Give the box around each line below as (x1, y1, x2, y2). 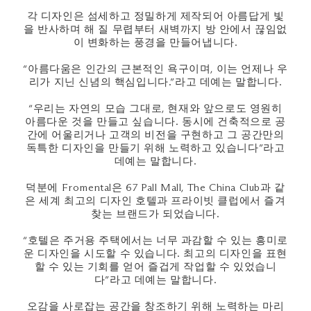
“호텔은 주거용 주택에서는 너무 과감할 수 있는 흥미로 (23, 235, 289, 246)
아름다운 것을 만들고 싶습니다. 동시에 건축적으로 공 (25, 116, 286, 127)
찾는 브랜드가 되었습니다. (91, 208, 220, 219)
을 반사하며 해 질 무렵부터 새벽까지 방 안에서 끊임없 (24, 24, 287, 35)
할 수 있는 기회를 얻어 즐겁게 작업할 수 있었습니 (34, 261, 277, 272)
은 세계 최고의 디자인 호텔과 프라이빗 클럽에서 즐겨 (25, 195, 286, 206)
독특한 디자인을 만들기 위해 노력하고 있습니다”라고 (26, 142, 285, 153)
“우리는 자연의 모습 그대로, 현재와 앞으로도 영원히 (28, 103, 283, 114)
